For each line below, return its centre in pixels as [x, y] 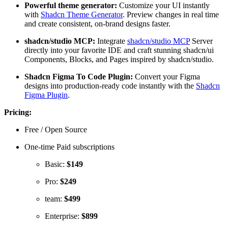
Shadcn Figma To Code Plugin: [79, 76]
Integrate [111, 41]
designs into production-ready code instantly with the [110, 85]
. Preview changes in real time [171, 14]
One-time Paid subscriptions [69, 147]
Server [201, 41]
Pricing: [18, 112]
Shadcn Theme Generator [82, 14]
